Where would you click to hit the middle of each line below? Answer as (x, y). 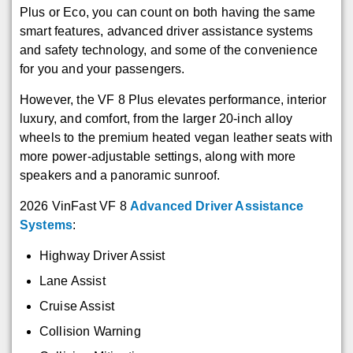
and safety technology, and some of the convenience (169, 50)
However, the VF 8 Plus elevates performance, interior (173, 99)
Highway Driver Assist (103, 255)
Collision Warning (90, 331)
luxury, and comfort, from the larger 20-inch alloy (156, 118)
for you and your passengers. (102, 69)
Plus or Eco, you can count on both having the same (168, 12)
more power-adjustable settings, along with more (158, 156)
